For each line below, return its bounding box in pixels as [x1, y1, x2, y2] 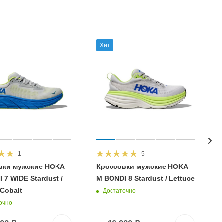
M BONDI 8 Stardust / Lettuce [96, 174, 195, 183]
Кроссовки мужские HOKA [96, 163, 188, 171]
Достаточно [102, 187, 136, 194]
